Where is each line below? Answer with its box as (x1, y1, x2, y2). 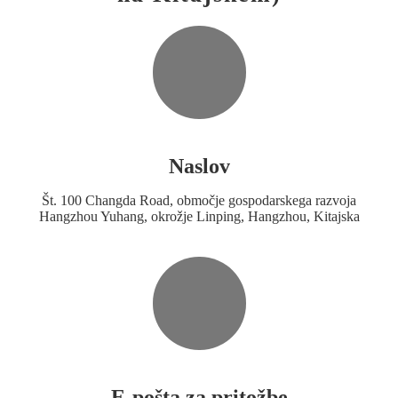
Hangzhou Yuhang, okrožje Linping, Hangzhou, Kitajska (38, 208, 360, 224)
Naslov (168, 154, 230, 178)
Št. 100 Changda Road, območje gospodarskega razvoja (42, 192, 356, 208)
